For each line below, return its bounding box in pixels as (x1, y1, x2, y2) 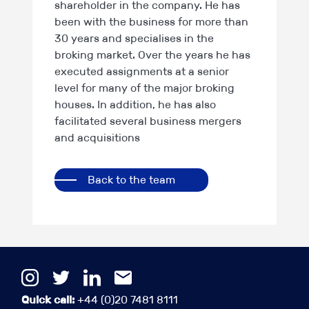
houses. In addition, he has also (54, 98, 216, 111)
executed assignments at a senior (54, 65, 229, 78)
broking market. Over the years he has (54, 48, 250, 61)
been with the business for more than (54, 15, 248, 28)
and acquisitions (54, 131, 140, 144)
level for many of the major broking (54, 81, 235, 94)
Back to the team (88, 172, 175, 186)
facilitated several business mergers (54, 114, 241, 128)
